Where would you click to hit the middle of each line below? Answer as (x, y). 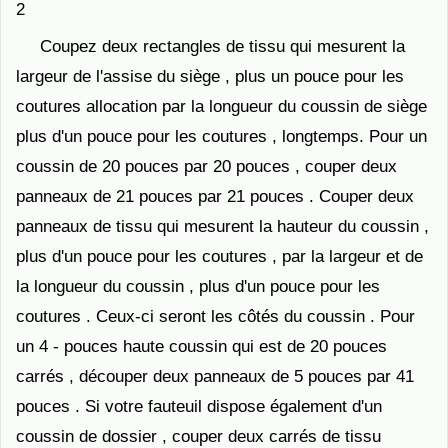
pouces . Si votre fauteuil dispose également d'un (199, 406)
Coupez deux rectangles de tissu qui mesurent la (222, 46)
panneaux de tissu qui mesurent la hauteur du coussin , (222, 226)
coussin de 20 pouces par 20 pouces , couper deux (206, 166)
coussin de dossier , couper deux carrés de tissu (198, 436)
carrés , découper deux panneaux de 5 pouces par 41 (215, 376)
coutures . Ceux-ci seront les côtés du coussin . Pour (215, 316)
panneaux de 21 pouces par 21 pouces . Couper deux (215, 196)
